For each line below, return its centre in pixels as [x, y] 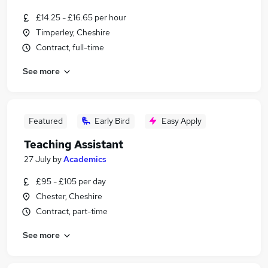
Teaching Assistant [74, 144]
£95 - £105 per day [71, 181]
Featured [45, 121]
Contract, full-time [70, 47]
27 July [37, 159]
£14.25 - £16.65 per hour [81, 17]
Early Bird [112, 121]
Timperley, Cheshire [73, 32]
